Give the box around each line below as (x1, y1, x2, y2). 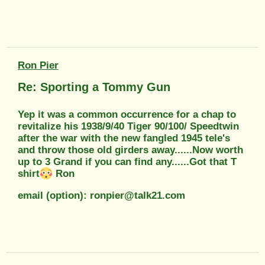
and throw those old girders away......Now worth (18, 144, 243, 156)
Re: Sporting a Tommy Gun (18, 80, 170, 93)
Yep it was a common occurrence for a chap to (18, 108, 236, 120)
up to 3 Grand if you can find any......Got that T (18, 156, 237, 167)
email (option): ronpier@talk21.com (18, 190, 185, 202)
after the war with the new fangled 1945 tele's (18, 132, 230, 144)
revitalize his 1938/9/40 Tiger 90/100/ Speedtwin (18, 120, 239, 132)
